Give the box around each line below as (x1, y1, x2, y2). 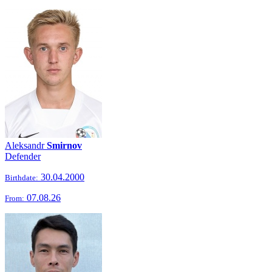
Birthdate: (5, 173, 38, 182)
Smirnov (47, 140, 82, 151)
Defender (5, 151, 41, 161)
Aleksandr (5, 140, 47, 151)
